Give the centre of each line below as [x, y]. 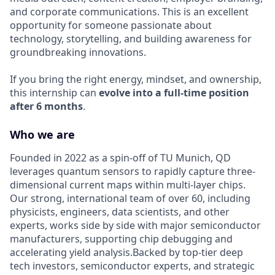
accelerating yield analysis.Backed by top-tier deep [126, 252]
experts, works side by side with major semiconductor [135, 225]
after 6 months [46, 106]
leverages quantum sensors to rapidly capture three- [133, 171]
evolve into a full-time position [174, 92]
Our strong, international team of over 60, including [130, 198]
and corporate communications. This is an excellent [129, 11]
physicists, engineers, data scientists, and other [120, 211]
